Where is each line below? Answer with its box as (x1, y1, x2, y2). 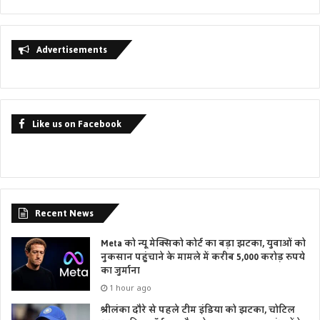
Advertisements (36, 41, 107, 59)
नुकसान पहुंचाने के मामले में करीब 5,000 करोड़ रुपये (101, 249, 305, 266)
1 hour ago (109, 282, 151, 294)
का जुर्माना (101, 262, 140, 280)
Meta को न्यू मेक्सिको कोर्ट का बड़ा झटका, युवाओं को (101, 235, 306, 253)
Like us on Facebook (32, 115, 121, 134)
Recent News (35, 204, 94, 223)
